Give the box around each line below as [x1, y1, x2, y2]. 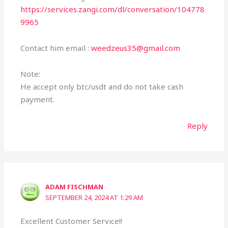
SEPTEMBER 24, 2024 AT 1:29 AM [45, 193, 144, 203]
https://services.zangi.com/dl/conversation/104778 [20, 4, 205, 14]
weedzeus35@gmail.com [91, 43, 181, 53]
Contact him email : [20, 43, 92, 53]
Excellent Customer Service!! [20, 216, 123, 226]
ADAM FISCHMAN [45, 182, 104, 192]
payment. [20, 94, 55, 105]
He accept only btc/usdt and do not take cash [20, 81, 184, 92]
